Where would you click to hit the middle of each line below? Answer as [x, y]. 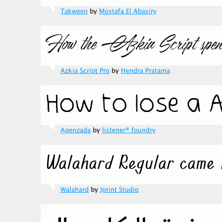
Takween [74, 11]
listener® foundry [129, 130]
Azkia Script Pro [85, 71]
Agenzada [76, 130]
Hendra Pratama [145, 71]
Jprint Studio [119, 190]
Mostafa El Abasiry [128, 11]
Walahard [75, 190]
